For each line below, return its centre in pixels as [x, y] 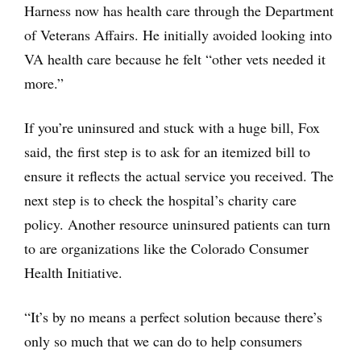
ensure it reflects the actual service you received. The [179, 175]
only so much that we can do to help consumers [163, 340]
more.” [44, 83]
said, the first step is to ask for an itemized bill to [167, 151]
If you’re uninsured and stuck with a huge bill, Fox [172, 127]
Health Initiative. [73, 272]
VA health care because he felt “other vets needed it [175, 58]
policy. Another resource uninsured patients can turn [177, 224]
